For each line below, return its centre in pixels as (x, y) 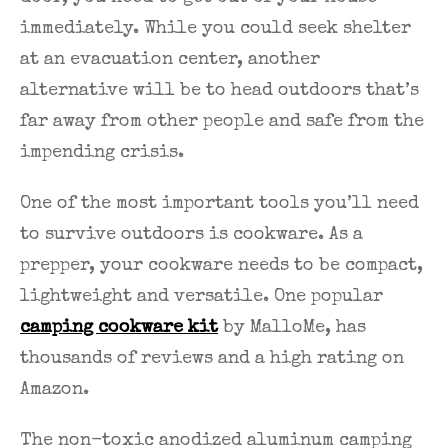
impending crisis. (102, 153)
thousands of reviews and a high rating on (212, 359)
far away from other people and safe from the (222, 122)
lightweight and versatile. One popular (201, 297)
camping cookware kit (119, 328)
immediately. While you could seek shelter (215, 29)
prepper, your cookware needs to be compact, (221, 266)
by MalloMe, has (292, 328)
